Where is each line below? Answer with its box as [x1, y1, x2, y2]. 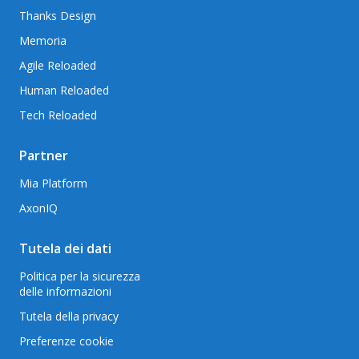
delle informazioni [19, 284, 111, 299]
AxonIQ [19, 200, 58, 216]
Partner [19, 147, 68, 164]
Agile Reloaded [19, 58, 96, 73]
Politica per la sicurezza [19, 268, 140, 284]
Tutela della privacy [19, 309, 119, 324]
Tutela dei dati [19, 240, 111, 257]
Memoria [19, 33, 67, 48]
